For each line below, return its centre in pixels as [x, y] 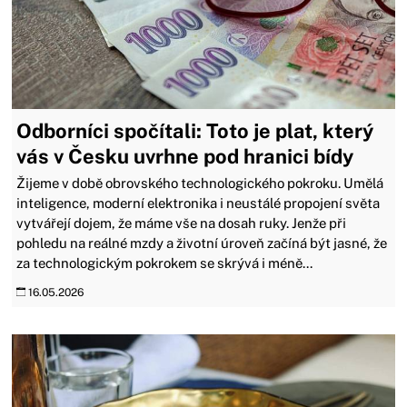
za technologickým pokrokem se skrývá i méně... [165, 263]
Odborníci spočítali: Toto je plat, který [195, 130]
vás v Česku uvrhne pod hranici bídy [185, 156]
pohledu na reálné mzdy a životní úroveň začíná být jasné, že [202, 243]
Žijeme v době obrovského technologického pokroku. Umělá [200, 183]
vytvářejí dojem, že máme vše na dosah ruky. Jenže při [182, 223]
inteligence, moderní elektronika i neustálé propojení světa [199, 203]
